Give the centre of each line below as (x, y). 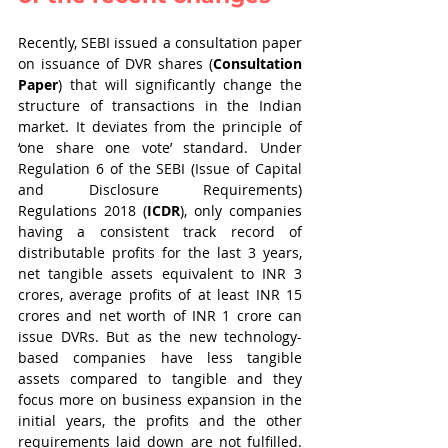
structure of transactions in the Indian (160, 105)
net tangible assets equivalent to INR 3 (160, 273)
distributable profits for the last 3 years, (160, 252)
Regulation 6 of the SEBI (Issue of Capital (160, 168)
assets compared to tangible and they (160, 378)
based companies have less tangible (160, 357)
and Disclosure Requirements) (160, 189)
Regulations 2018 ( (82, 210)
